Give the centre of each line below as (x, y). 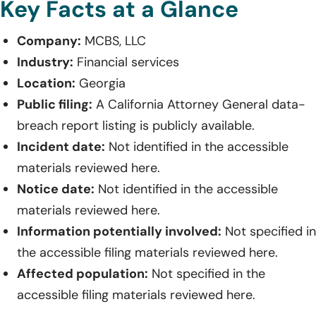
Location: (46, 83)
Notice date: (56, 189)
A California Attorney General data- (199, 104)
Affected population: (83, 273)
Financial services (126, 62)
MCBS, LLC (114, 41)
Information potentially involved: (119, 231)
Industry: (45, 62)
